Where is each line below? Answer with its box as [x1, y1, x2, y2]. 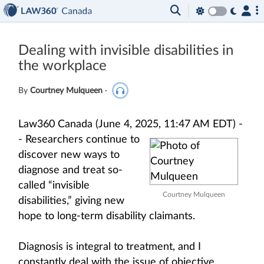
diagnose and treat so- [18, 165, 123, 176]
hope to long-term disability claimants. [18, 211, 195, 222]
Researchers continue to [25, 134, 140, 145]
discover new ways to [18, 150, 120, 160]
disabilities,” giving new [18, 196, 124, 206]
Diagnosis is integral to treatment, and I [18, 242, 201, 252]
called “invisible [18, 180, 90, 191]
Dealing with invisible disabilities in [18, 44, 233, 58]
